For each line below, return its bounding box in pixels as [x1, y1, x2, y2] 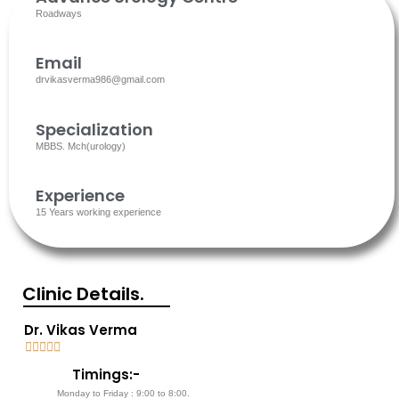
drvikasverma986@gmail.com [36, 74, 165, 85]
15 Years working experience [36, 207, 161, 218]
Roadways [36, 7, 82, 19]
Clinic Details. [22, 281, 144, 306]
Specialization [36, 118, 153, 141]
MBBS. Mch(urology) [36, 140, 126, 151]
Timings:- [72, 364, 140, 384]
